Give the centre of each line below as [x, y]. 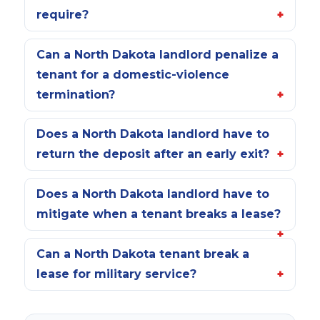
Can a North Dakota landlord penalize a [157, 54]
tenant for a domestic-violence [132, 74]
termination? [75, 94]
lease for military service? [116, 274]
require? [62, 15]
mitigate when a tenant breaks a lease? [158, 214]
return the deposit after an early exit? [152, 154]
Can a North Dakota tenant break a [142, 254]
